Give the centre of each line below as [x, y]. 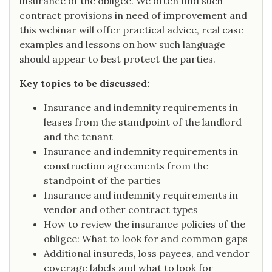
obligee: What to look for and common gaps [146, 239]
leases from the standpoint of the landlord [143, 122]
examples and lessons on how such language [122, 45]
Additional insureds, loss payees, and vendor [147, 253]
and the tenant [78, 137]
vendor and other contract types [121, 210]
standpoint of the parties [102, 181]
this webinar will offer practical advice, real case [131, 30]
